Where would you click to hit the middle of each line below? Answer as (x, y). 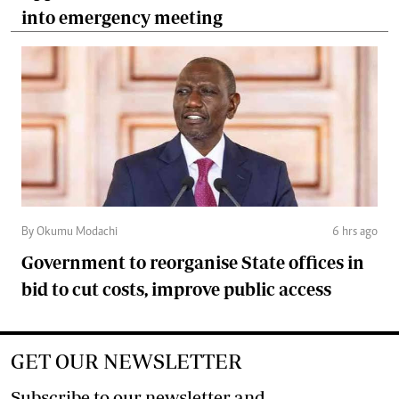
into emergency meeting (122, 17)
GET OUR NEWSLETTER (126, 361)
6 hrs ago (355, 232)
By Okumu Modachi (69, 232)
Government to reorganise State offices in (193, 262)
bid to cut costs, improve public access (176, 289)
